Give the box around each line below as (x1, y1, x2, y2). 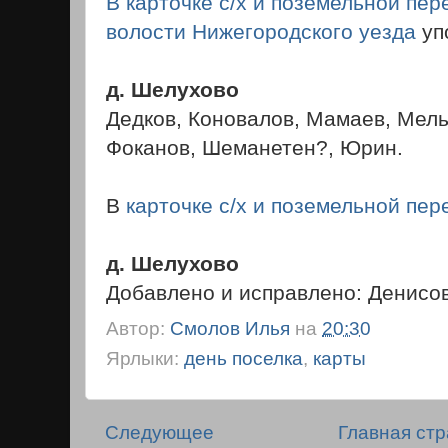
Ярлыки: (106, 347, 184, 369)
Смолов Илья (170, 317, 290, 339)
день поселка (184, 347, 303, 369)
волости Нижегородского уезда (106, 20, 416, 43)
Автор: (106, 317, 170, 339)
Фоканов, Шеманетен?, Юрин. (106, 136, 403, 159)
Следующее (105, 421, 214, 443)
